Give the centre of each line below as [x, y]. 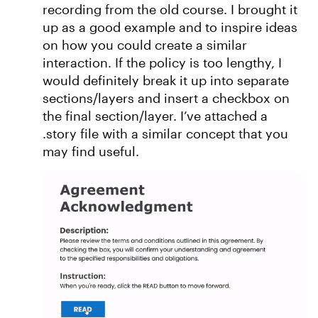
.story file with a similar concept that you [165, 133]
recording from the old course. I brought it [170, 9]
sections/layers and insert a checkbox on [166, 98]
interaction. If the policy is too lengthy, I [162, 62]
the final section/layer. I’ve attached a [155, 116]
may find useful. [91, 151]
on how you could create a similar [145, 45]
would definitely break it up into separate [166, 80]
